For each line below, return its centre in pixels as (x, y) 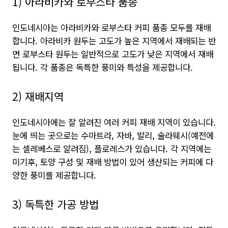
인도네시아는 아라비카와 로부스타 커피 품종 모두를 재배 (111, 27)
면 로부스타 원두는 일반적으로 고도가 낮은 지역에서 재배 (113, 54)
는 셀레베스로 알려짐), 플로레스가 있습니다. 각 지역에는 (112, 149)
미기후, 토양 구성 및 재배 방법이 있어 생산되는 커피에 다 (113, 162)
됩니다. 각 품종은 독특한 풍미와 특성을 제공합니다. (103, 67)
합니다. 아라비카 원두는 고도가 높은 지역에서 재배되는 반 (114, 41)
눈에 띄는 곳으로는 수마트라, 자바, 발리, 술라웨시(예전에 (113, 135)
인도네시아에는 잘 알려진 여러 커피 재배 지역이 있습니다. (114, 122)
